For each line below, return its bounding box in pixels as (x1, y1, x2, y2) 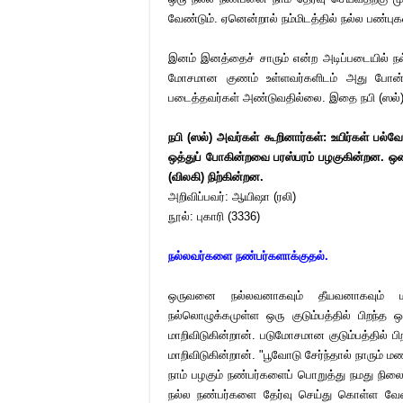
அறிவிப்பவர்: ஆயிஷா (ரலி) (168, 190, 296, 203)
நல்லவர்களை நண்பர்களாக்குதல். (168, 249, 328, 263)
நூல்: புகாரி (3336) (168, 210, 260, 223)
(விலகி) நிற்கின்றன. (168, 170, 264, 184)
